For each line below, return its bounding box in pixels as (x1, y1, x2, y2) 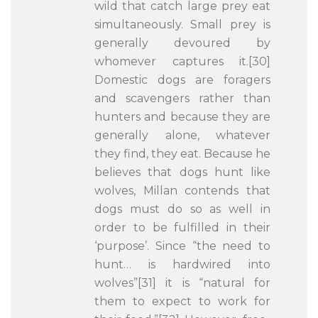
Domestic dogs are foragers (94, 73, 270, 87)
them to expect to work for (94, 295, 270, 308)
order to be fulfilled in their (94, 221, 270, 234)
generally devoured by (94, 36, 270, 50)
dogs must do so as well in (94, 202, 270, 216)
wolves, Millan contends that (94, 184, 270, 197)
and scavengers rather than (94, 92, 270, 105)
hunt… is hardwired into (94, 258, 270, 271)
